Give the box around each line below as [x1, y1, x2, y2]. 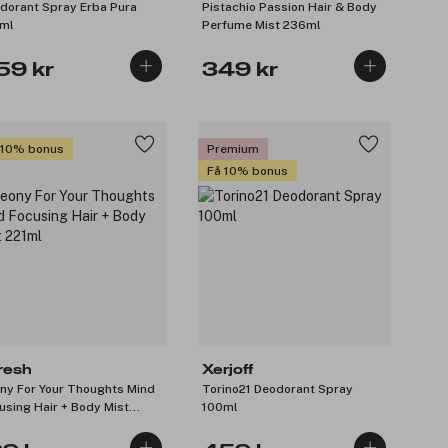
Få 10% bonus [207, 163, 288, 178]
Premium [207, 141, 259, 156]
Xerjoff [202, 363, 253, 378]
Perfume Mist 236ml [202, 18, 321, 33]
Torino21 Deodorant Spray [202, 382, 353, 397]
